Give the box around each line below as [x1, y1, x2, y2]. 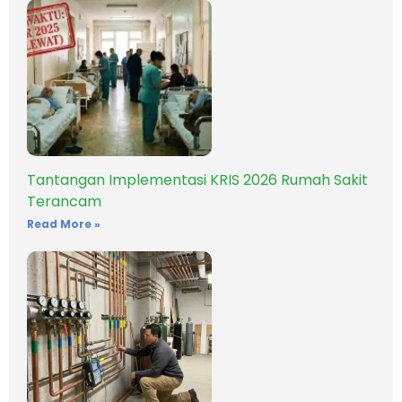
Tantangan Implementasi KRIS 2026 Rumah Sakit [27, 169, 368, 190]
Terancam [27, 190, 101, 212]
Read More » [27, 215, 100, 232]
